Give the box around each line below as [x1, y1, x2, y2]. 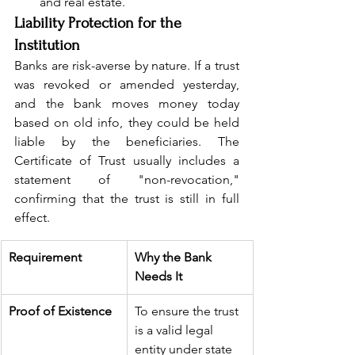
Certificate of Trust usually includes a [14, 153, 239, 169]
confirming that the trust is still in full [14, 191, 239, 207]
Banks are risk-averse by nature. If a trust [14, 58, 239, 74]
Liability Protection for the [14, 14, 185, 32]
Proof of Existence [9, 303, 112, 319]
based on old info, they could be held [14, 115, 239, 131]
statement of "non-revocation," [14, 172, 239, 188]
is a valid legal [135, 323, 216, 338]
